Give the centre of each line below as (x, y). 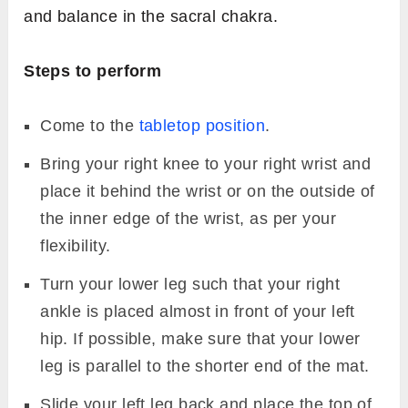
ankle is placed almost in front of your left (198, 311)
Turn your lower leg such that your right (190, 284)
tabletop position (202, 125)
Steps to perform (93, 71)
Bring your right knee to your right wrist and (206, 163)
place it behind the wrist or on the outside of (208, 191)
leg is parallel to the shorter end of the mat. (205, 366)
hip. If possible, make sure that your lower (200, 338)
